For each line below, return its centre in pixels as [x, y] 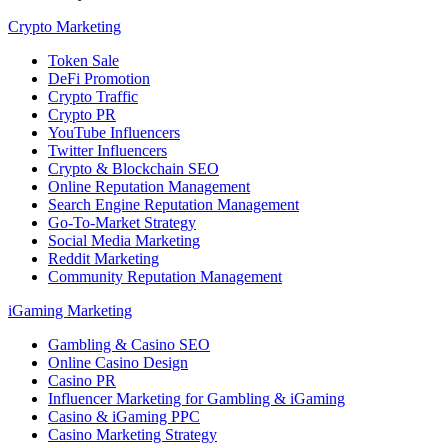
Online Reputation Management [149, 186]
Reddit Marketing [103, 258]
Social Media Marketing [124, 240]
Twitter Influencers [107, 150]
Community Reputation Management [165, 276]
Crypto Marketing [64, 26]
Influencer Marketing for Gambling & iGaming [196, 398]
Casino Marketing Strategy [132, 434]
